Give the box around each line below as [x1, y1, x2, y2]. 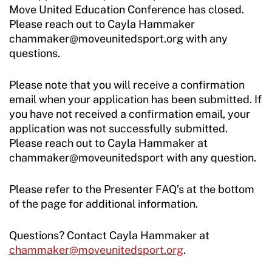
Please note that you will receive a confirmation [9, 78, 245, 91]
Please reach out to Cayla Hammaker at [9, 137, 208, 149]
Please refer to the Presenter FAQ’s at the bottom [9, 183, 254, 195]
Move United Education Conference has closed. [9, 3, 244, 16]
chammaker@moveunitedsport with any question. [9, 151, 256, 164]
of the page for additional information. [9, 197, 198, 210]
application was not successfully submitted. [9, 122, 228, 135]
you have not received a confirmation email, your [9, 107, 250, 120]
